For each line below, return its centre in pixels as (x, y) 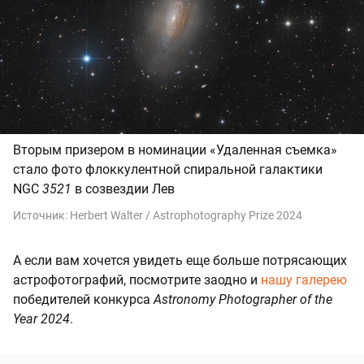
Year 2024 (41, 319)
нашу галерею (304, 280)
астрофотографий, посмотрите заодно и (137, 280)
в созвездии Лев (123, 189)
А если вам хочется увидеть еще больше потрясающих (180, 261)
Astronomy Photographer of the (243, 300)
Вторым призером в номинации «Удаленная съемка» (175, 150)
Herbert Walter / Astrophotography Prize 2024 (186, 216)
